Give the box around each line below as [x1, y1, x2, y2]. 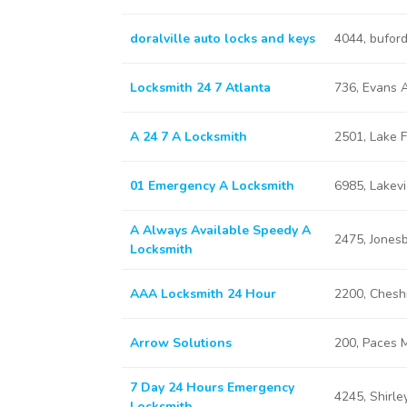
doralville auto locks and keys [129, 30, 315, 47]
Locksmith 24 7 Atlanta [129, 79, 271, 96]
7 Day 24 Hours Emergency [129, 379, 294, 396]
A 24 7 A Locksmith [129, 128, 247, 145]
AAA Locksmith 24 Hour [129, 285, 276, 303]
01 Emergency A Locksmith [129, 177, 294, 194]
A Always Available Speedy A [129, 222, 311, 239]
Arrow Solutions [129, 334, 232, 352]
